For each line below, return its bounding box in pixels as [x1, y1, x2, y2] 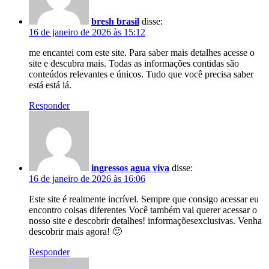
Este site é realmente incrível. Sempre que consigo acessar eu [29, 193, 259, 204]
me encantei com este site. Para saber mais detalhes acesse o [29, 47, 255, 58]
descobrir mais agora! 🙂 [29, 226, 122, 237]
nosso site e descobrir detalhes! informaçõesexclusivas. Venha [29, 215, 262, 226]
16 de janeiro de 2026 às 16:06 [29, 173, 145, 184]
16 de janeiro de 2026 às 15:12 [29, 26, 145, 37]
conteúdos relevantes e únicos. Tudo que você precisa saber [29, 68, 253, 79]
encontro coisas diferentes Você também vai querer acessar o [29, 204, 257, 215]
